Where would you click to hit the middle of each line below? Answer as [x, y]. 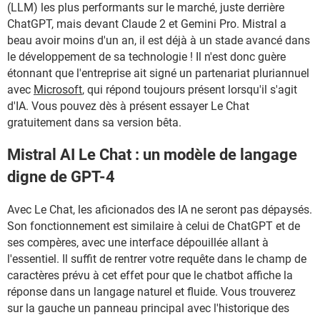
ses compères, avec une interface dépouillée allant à [138, 242]
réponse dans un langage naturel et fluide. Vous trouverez [151, 291]
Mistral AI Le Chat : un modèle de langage [152, 155]
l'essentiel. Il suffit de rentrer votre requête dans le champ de [157, 259]
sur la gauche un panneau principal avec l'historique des [148, 308]
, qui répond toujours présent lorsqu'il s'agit [190, 90]
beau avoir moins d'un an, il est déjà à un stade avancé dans [159, 40]
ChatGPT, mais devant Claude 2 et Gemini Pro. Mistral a [147, 24]
